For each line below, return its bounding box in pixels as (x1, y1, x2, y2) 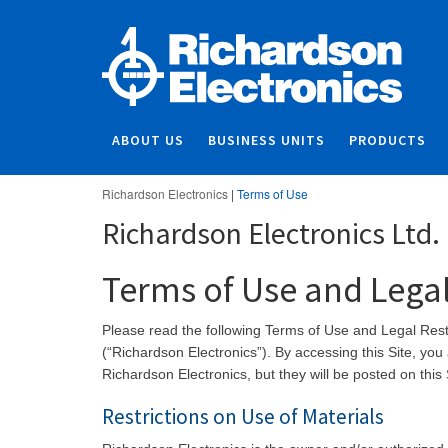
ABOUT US (112, 131, 184, 149)
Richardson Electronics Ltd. (102, 214, 440, 252)
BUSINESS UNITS (208, 131, 325, 149)
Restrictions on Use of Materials (102, 403, 384, 430)
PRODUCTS (349, 131, 426, 149)
